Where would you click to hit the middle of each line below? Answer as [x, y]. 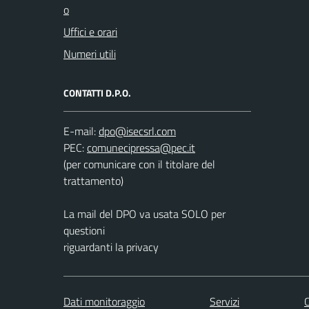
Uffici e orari [90, 32]
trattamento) [93, 181]
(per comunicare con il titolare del [139, 164]
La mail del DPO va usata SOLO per [144, 214]
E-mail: [80, 131]
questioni [84, 230]
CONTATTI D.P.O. [97, 93]
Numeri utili [90, 54]
